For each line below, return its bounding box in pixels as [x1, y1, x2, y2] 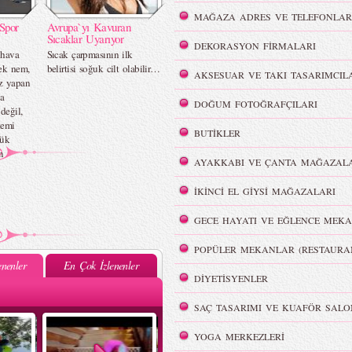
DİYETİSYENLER [193, 272, 268, 284]
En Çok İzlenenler [63, 258, 139, 273]
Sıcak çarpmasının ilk [46, 47, 133, 61]
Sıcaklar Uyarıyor [46, 31, 123, 46]
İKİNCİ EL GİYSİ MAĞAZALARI [193, 185, 335, 197]
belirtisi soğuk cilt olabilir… [46, 61, 160, 75]
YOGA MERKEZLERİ [193, 330, 284, 343]
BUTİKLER [193, 126, 240, 139]
